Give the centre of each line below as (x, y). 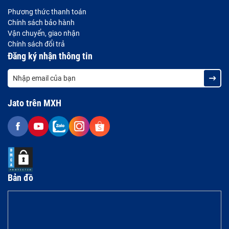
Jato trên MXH (35, 103)
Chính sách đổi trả (36, 44)
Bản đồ (20, 178)
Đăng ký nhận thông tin (50, 56)
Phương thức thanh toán (47, 12)
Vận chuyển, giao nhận (44, 33)
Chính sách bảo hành (41, 23)
